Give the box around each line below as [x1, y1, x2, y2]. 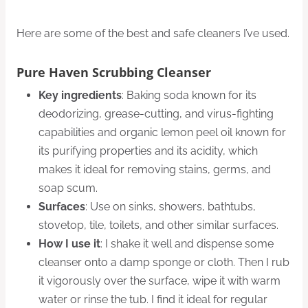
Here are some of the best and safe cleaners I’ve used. [16, 27, 289, 41]
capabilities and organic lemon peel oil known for [38, 125, 286, 139]
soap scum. [38, 181, 98, 195]
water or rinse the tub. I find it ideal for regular [38, 292, 267, 306]
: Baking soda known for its [122, 88, 256, 102]
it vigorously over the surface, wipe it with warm [38, 274, 280, 287]
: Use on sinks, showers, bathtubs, [85, 199, 256, 213]
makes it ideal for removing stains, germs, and [38, 162, 271, 176]
